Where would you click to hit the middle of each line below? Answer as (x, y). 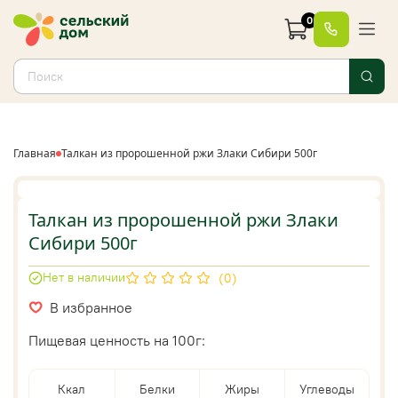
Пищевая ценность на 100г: (117, 340)
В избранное (91, 307)
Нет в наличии (84, 278)
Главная (35, 153)
